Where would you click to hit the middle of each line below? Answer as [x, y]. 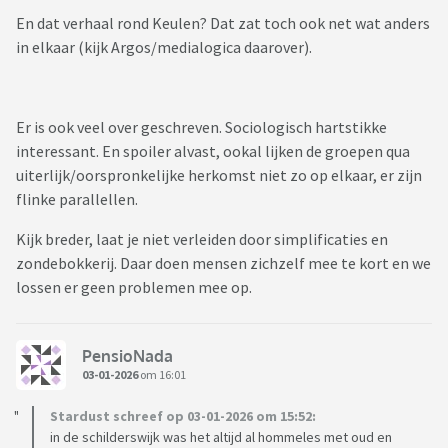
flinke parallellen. [77, 199]
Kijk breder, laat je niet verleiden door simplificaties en [202, 239]
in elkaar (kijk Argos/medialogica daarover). [165, 47]
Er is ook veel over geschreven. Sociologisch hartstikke [201, 127]
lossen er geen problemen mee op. [135, 287]
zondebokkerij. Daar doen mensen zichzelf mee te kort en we [223, 263]
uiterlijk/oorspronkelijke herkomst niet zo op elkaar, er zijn [219, 175]
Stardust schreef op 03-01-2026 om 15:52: [183, 416]
